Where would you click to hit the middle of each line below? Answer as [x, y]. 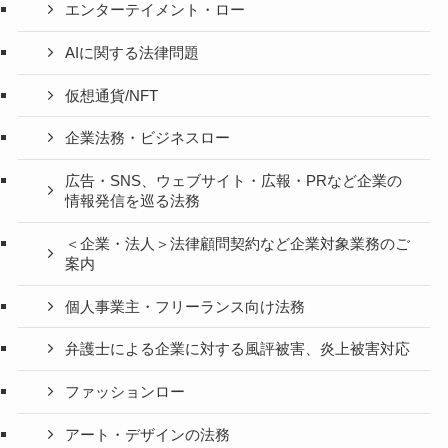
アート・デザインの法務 [148, 434]
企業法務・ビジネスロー [148, 138]
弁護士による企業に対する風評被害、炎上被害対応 [238, 349]
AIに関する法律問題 [132, 52]
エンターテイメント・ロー [155, 10]
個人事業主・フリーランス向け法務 [185, 306]
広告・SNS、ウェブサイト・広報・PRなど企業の [234, 181]
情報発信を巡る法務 [133, 201]
